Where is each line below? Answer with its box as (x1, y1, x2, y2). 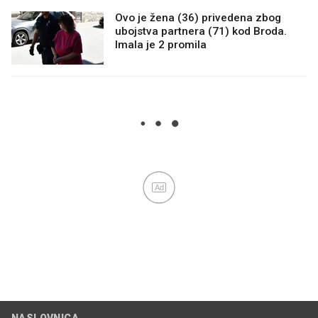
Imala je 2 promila (115, 38, 207, 52)
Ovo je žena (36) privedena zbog (115, 11, 281, 25)
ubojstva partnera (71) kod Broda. (115, 25, 287, 38)
